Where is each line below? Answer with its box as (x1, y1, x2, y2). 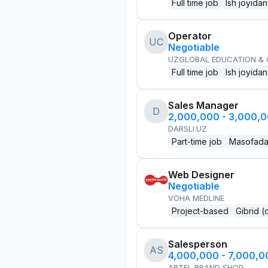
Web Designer (168, 169, 234, 181)
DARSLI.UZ (168, 124, 207, 133)
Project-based (172, 206, 229, 216)
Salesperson (168, 238, 227, 250)
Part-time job (172, 136, 222, 147)
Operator (168, 30, 212, 42)
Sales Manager (168, 99, 239, 111)
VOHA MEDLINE (168, 193, 224, 203)
